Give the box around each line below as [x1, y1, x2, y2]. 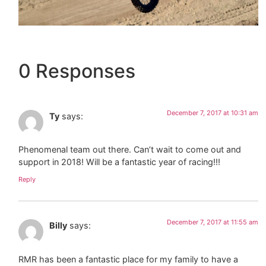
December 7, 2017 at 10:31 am [166, 108, 258, 117]
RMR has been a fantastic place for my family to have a [18, 254, 239, 264]
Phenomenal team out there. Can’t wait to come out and [18, 144, 242, 155]
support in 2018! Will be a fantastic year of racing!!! [18, 157, 221, 167]
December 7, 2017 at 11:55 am [166, 218, 258, 227]
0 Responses [18, 59, 136, 83]
